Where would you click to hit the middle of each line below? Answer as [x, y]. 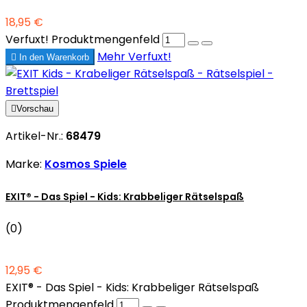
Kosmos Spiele [86, 164]
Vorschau [35, 108]
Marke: [25, 164]
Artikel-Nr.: [36, 136]
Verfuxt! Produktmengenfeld [83, 39]
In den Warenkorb [53, 57]
